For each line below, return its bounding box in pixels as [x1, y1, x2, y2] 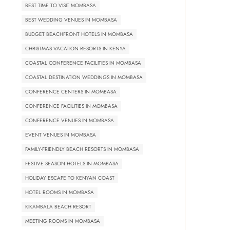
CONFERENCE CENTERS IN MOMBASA [25, 87, 117, 95]
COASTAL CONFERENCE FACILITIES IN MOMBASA [25, 59, 141, 67]
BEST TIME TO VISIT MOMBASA [25, 1, 96, 9]
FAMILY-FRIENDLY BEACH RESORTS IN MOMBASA [25, 145, 139, 153]
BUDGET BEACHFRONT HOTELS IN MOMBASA [25, 30, 133, 38]
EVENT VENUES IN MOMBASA [25, 130, 96, 139]
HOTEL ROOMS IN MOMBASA [25, 188, 94, 196]
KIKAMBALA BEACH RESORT [25, 202, 91, 210]
